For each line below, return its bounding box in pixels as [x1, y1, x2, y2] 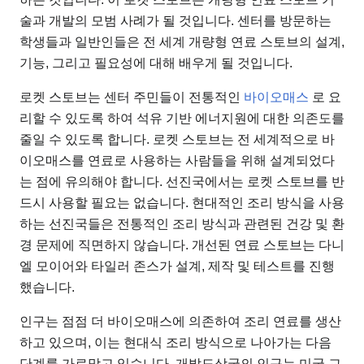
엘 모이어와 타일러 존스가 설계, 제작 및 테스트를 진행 [19, 259, 335, 274]
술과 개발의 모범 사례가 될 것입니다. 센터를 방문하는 [19, 14, 331, 28]
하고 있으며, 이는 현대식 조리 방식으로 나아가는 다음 [19, 336, 331, 350]
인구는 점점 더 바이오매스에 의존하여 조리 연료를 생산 [19, 314, 341, 329]
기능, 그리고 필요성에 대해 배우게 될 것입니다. [19, 56, 292, 71]
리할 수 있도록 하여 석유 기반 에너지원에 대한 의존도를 [19, 111, 344, 126]
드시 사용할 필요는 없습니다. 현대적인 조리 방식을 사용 [19, 196, 344, 210]
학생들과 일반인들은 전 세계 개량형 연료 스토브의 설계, [19, 35, 344, 50]
